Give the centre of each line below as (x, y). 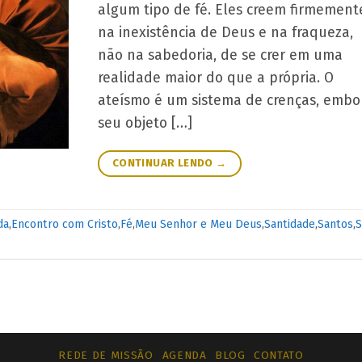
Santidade (290, 225)
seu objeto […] (145, 122)
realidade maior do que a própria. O (215, 77)
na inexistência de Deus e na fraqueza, (225, 32)
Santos (335, 225)
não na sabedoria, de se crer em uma (220, 55)
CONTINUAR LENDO (164, 163)
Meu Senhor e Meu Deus (198, 225)
